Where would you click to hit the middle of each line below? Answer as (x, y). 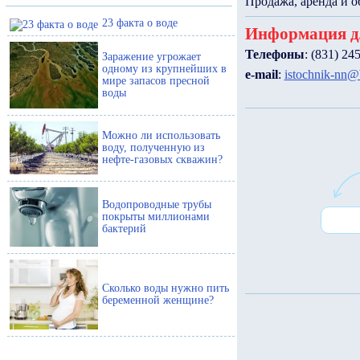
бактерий (124, 228)
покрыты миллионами (156, 216)
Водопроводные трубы (157, 204)
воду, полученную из (153, 147)
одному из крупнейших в (164, 68)
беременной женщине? (158, 299)
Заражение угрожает (151, 56)
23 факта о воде (140, 22)
